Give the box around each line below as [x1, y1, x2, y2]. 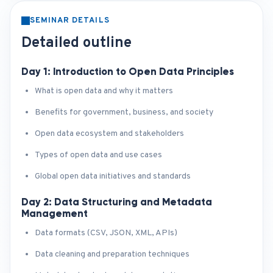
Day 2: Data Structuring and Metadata [21, 196, 212, 208]
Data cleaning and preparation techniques [35, 249, 190, 260]
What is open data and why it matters [35, 86, 173, 96]
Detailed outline [21, 34, 132, 52]
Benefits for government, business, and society [35, 107, 213, 118]
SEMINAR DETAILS [30, 16, 110, 26]
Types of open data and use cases [35, 150, 162, 160]
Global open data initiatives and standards [35, 171, 191, 182]
